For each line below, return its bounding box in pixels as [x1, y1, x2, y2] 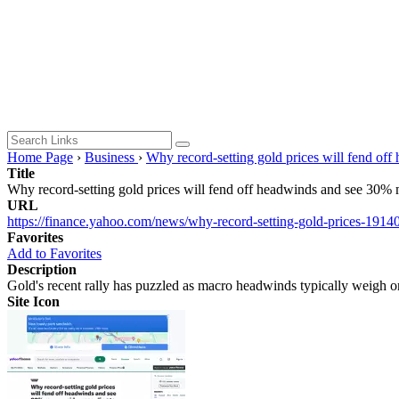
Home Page [7, 149, 73, 165]
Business [85, 149, 138, 165]
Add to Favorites [7, 245, 102, 261]
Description [7, 261, 77, 277]
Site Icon [7, 293, 60, 309]
